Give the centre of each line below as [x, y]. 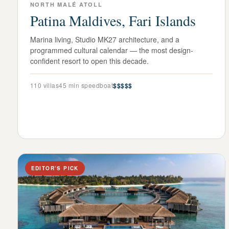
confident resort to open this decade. [89, 61]
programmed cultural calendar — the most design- [111, 50]
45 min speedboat [86, 85]
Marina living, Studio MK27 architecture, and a [105, 39]
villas [50, 85]
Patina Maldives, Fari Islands [113, 20]
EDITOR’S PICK [55, 168]
